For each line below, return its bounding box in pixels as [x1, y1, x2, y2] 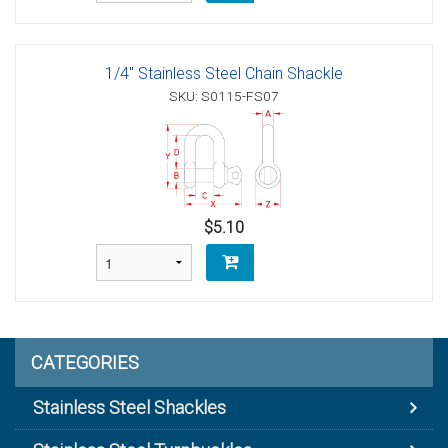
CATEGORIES [31, 351, 139, 373]
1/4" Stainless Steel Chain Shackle [105, 64, 343, 84]
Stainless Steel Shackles [33, 396, 226, 418]
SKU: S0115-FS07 [169, 88, 279, 105]
